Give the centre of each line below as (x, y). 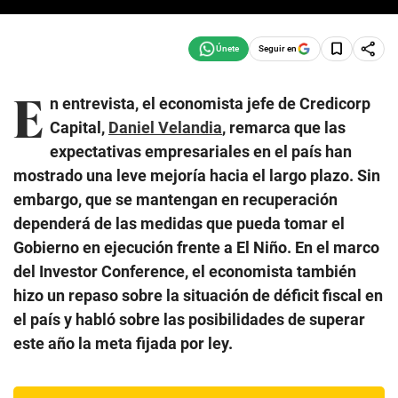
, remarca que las (284, 127)
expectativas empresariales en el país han (201, 151)
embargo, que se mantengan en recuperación (175, 199)
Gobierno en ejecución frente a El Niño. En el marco (196, 247)
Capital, (79, 127)
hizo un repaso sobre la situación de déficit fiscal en (198, 295)
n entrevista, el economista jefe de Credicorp (210, 103)
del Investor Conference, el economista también (185, 271)
